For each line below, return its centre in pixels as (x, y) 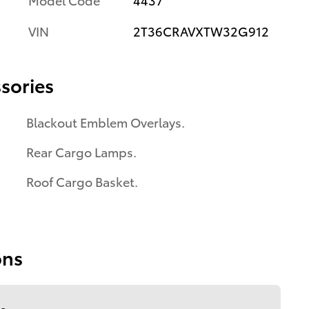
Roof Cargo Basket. (82, 181)
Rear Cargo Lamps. (81, 152)
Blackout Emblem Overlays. (106, 122)
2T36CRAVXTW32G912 (201, 31)
